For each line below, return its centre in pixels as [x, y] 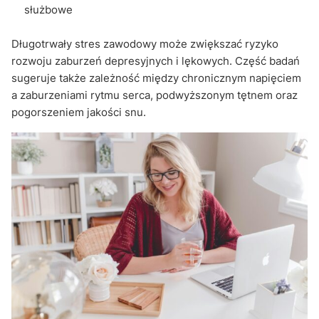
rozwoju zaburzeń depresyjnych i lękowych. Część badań [156, 61]
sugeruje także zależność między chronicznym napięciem [156, 78]
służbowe [48, 9]
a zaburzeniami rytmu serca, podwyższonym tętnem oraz [155, 95]
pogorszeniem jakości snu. [79, 112]
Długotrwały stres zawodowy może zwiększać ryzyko [145, 43]
